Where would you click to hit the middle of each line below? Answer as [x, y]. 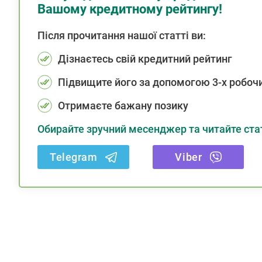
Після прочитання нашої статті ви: [122, 35]
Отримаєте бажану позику [123, 106]
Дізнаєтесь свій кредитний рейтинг [145, 59]
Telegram [74, 157]
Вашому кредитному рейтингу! [130, 9]
